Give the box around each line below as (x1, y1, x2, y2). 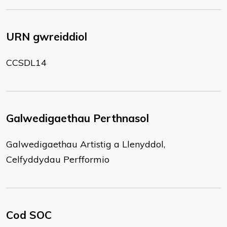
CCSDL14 (6, 57, 47, 68)
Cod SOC (6, 208, 52, 221)
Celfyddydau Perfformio (6, 154, 109, 165)
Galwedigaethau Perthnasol (6, 111, 149, 125)
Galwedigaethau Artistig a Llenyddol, (6, 138, 165, 150)
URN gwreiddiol (6, 30, 87, 43)
